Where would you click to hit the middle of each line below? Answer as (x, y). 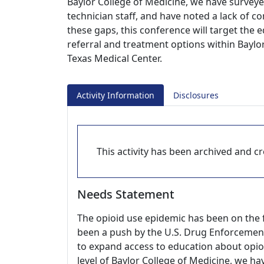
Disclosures (196, 95)
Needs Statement (126, 194)
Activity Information (115, 95)
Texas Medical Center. (115, 58)
